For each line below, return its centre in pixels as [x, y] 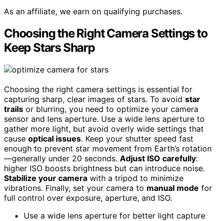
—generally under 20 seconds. [62, 158]
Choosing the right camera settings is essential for [98, 89]
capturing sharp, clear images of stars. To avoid [94, 99]
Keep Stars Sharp [49, 47]
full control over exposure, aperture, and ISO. [88, 198]
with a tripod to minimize [135, 178]
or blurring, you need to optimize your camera [111, 109]
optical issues [55, 138]
